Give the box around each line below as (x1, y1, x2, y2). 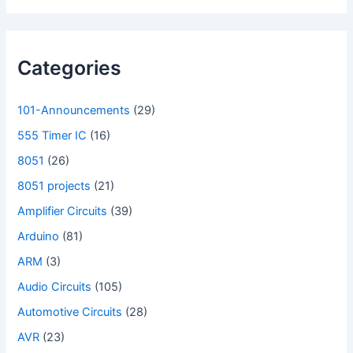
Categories (17, 56, 122, 80)
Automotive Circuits (17, 304, 123, 319)
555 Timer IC (17, 128, 87, 143)
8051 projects (17, 178, 91, 193)
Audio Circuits (17, 279, 92, 294)
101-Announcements (17, 103, 131, 118)
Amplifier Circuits (17, 203, 108, 218)
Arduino (17, 229, 60, 243)
